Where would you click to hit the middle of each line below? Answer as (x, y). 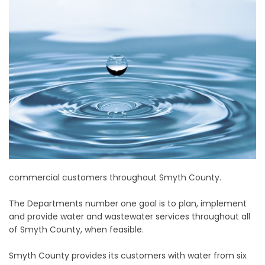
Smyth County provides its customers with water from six (128, 255)
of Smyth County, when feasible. (76, 229)
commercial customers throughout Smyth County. (115, 177)
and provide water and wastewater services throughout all (130, 216)
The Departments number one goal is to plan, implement (128, 203)
